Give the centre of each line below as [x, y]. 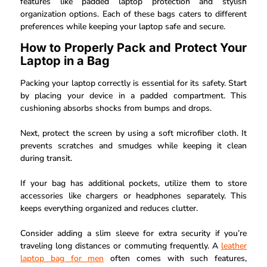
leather [234, 246]
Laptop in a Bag [65, 60]
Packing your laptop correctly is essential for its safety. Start [133, 83]
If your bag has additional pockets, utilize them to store [133, 183]
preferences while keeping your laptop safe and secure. [123, 26]
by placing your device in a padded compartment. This [133, 95]
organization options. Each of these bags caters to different [133, 14]
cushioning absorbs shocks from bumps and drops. [116, 108]
